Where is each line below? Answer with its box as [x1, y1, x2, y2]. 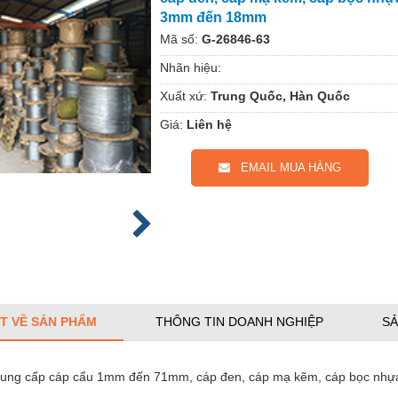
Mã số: [160, 31, 198, 46]
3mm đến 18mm [160, 9, 267, 25]
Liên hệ [187, 116, 232, 131]
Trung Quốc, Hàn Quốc [211, 88, 350, 103]
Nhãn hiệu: [160, 60, 221, 75]
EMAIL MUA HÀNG [230, 160, 341, 174]
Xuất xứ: [160, 88, 207, 103]
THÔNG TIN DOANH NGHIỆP [155, 314, 323, 329]
